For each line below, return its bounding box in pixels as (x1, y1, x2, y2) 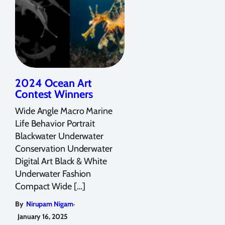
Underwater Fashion (15, 168, 91, 179)
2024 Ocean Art (15, 76, 92, 90)
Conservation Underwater (15, 143, 113, 154)
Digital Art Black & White (15, 155, 107, 167)
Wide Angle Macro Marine (15, 105, 113, 117)
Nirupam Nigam (26, 199, 73, 208)
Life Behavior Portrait (15, 118, 95, 129)
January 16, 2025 (18, 211, 68, 221)
